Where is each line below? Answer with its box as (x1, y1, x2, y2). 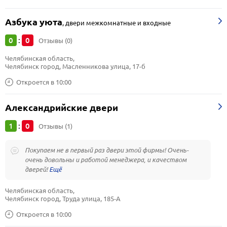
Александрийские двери (5, 102, 118, 113)
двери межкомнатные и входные (65, 19, 171, 27)
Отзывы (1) (39, 122, 72, 130)
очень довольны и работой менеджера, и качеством (25, 156, 186, 164)
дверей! (25, 165, 49, 173)
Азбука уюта (5, 17, 62, 27)
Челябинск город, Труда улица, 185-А (5, 195, 121, 203)
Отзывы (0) (39, 36, 72, 45)
